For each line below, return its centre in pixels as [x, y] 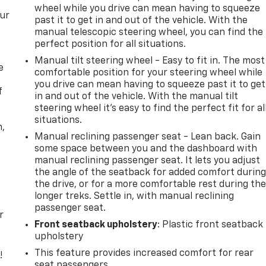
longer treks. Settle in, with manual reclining [134, 196]
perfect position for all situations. [110, 44]
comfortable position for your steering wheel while [149, 73]
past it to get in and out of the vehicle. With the [141, 20]
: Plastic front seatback [210, 225]
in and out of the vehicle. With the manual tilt [137, 96]
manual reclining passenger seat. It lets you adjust [148, 161]
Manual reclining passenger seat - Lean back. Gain [148, 137]
